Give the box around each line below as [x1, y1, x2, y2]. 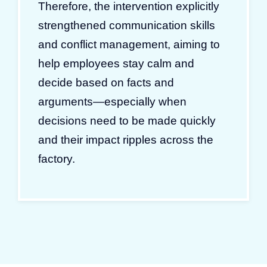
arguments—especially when [38, 95, 187, 108]
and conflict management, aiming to [38, 38, 220, 51]
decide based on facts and [38, 76, 174, 89]
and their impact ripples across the [38, 133, 213, 146]
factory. [38, 152, 75, 165]
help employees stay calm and [38, 57, 194, 70]
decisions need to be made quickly [38, 114, 216, 127]
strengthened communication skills [38, 18, 215, 32]
